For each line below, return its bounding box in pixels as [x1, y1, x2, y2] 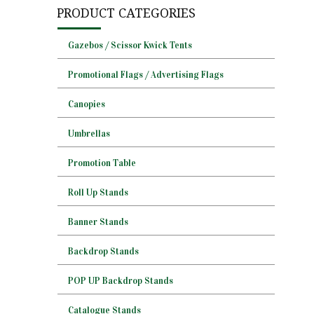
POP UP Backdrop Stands [68, 275, 173, 287]
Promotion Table [68, 158, 136, 169]
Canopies [68, 99, 105, 110]
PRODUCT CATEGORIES [57, 6, 196, 20]
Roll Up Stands [68, 187, 128, 198]
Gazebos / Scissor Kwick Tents [68, 40, 192, 51]
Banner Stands [68, 217, 128, 228]
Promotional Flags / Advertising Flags [68, 69, 224, 81]
